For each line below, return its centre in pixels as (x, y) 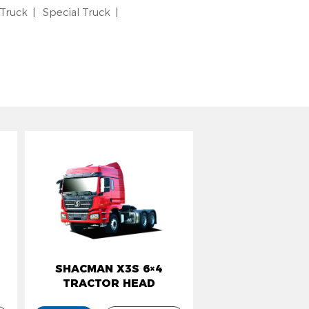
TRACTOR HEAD (109, 283)
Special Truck (76, 13)
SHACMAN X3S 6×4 (109, 269)
